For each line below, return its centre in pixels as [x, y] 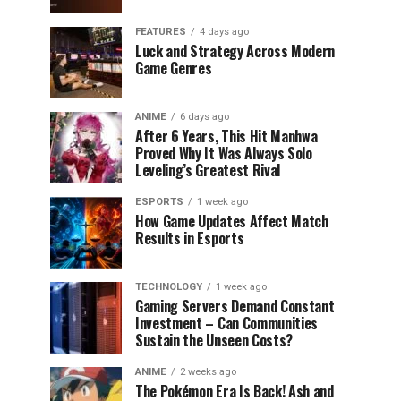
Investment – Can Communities [227, 323]
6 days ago [205, 117]
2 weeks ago [208, 372]
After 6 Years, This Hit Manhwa [226, 136]
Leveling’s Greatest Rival [208, 170]
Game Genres [174, 68]
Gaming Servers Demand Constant [235, 306]
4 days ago [224, 32]
